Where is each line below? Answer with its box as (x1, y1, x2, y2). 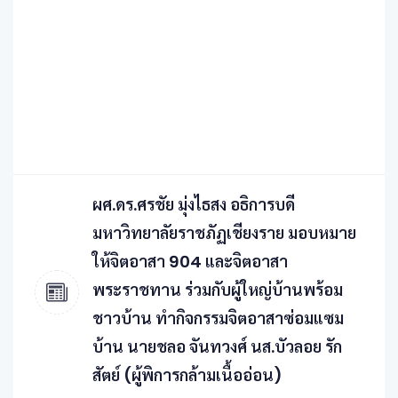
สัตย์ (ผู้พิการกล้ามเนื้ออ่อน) (92, 364, 283, 386)
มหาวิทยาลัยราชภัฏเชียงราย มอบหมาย (92, 222, 356, 244)
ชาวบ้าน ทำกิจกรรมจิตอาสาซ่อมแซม (92, 307, 344, 330)
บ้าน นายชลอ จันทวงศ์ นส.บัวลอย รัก (92, 336, 342, 358)
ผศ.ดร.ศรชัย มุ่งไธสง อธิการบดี (92, 194, 295, 216)
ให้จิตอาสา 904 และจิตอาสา (92, 251, 288, 273)
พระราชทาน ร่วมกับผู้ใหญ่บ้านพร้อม (92, 279, 343, 301)
